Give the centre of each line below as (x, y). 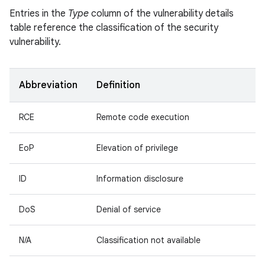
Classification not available (148, 240)
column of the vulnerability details (161, 14)
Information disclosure (140, 179)
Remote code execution (143, 117)
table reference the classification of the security (114, 28)
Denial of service (129, 209)
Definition (118, 85)
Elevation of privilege (137, 148)
